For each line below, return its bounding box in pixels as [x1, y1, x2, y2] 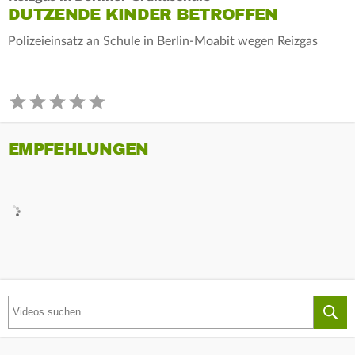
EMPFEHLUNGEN [8, 139, 149, 159]
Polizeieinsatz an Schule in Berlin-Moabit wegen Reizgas [8, 34, 318, 48]
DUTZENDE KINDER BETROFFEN [8, 4, 278, 25]
